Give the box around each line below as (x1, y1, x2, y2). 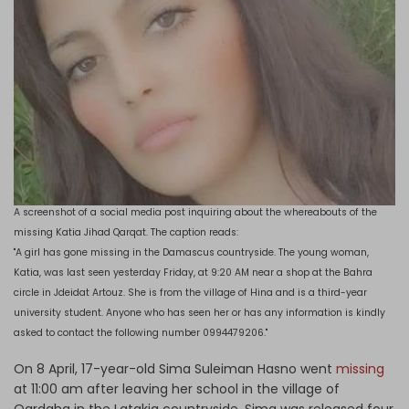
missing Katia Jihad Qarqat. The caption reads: (14, 225, 241, 239)
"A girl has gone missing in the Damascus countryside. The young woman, (14, 245, 369, 259)
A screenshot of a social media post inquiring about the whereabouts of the (14, 204, 377, 219)
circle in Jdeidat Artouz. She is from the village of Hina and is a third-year (14, 285, 367, 299)
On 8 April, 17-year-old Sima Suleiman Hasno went (14, 359, 336, 378)
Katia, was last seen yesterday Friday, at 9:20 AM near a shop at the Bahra (14, 265, 372, 279)
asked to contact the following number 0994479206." (14, 325, 267, 340)
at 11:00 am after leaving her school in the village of (14, 379, 340, 398)
